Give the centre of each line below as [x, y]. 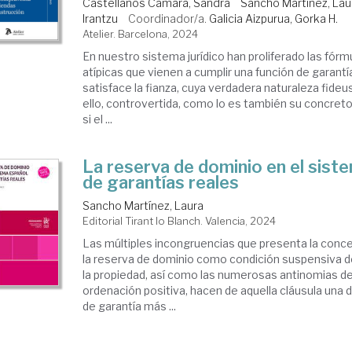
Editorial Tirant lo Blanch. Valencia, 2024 [180, 221]
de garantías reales [161, 182]
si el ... [98, 119]
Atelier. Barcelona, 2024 [141, 34]
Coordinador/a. [169, 18]
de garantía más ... [130, 306]
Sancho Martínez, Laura [143, 205]
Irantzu [101, 18]
